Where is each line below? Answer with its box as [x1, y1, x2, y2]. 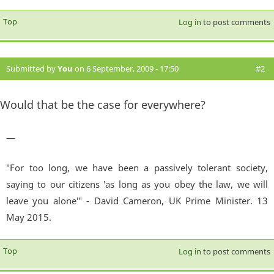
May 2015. [6, 211, 51, 224]
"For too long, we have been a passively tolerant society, [6, 161, 268, 174]
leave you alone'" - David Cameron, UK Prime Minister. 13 [6, 194, 268, 207]
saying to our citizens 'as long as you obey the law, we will [6, 178, 268, 191]
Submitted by [6, 62, 57, 74]
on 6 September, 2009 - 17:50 [73, 62, 179, 74]
